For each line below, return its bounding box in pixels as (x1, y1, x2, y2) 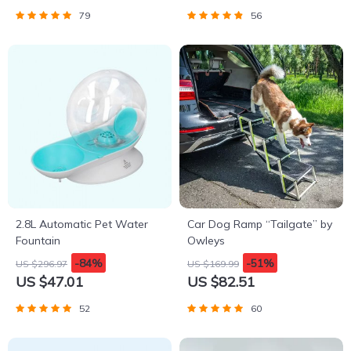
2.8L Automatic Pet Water (16, 217, 148, 231)
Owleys (187, 233, 225, 248)
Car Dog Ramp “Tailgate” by (187, 217, 332, 231)
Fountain (16, 233, 60, 248)
